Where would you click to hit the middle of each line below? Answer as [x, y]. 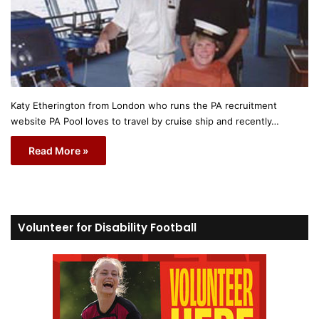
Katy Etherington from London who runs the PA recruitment [144, 105]
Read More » [58, 150]
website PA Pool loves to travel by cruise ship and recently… [145, 121]
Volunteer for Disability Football [107, 227]
